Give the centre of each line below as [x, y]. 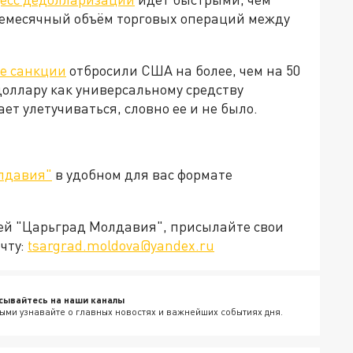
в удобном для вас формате [142, 175]
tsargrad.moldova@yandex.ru [121, 245]
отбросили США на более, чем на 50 [183, 71]
